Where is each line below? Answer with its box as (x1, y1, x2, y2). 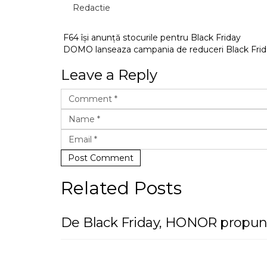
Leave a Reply (61, 66, 157, 83)
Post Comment (68, 153, 133, 163)
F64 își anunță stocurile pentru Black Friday (61, 32, 241, 43)
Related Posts (61, 177, 182, 199)
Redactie (73, 2, 110, 13)
